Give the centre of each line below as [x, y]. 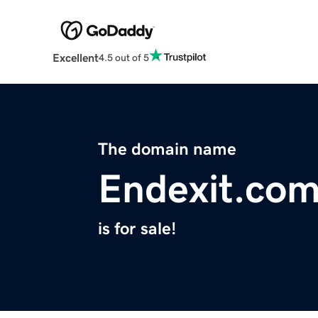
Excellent [75, 58]
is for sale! [137, 229]
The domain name [167, 149]
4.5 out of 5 [124, 57]
